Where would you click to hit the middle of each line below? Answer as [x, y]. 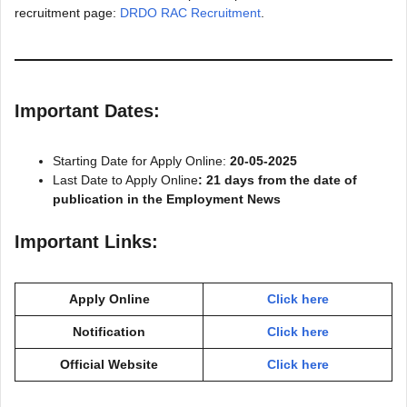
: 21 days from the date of [278, 180]
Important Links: [86, 242]
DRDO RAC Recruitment [190, 13]
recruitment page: [67, 13]
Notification [109, 332]
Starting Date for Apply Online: [139, 161]
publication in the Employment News [167, 199]
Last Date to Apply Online [125, 180]
